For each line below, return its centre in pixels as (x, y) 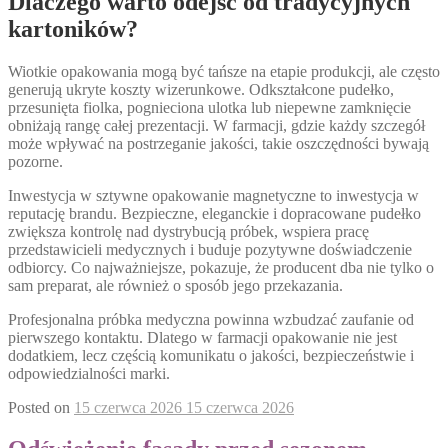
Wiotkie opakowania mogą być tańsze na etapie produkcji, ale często (224, 71)
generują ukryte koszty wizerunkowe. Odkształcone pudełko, (201, 89)
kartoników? (73, 28)
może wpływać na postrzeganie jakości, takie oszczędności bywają (218, 143)
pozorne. (35, 161)
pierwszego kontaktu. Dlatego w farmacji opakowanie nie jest (202, 337)
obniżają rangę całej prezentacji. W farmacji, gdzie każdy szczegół (216, 125)
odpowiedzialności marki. (89, 373)
